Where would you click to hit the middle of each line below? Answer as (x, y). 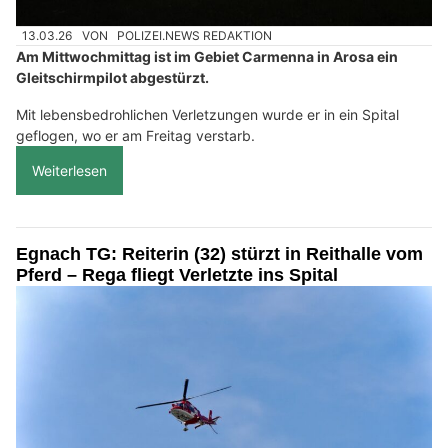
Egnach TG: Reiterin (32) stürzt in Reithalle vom (219, 254)
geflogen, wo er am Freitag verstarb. (135, 136)
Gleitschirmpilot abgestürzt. (112, 78)
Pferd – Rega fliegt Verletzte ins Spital (177, 275)
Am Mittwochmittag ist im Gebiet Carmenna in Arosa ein (207, 57)
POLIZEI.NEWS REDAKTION (195, 36)
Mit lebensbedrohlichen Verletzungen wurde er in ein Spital (207, 115)
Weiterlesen (69, 171)
